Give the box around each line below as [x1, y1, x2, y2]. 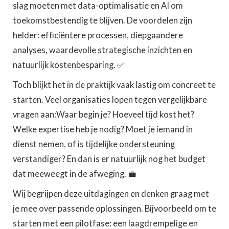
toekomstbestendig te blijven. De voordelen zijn [13, 15, 192, 26]
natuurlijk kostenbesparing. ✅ [13, 60, 124, 70]
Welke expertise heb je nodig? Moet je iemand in [13, 124, 193, 134]
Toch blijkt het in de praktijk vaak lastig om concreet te [13, 80, 216, 90]
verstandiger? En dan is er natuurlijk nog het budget [13, 154, 205, 164]
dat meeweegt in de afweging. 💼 [13, 169, 136, 179]
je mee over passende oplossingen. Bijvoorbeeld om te [13, 203, 216, 214]
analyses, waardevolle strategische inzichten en [13, 45, 192, 55]
